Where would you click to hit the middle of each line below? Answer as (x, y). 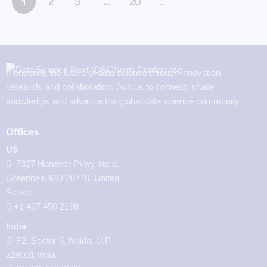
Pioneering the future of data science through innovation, (114, 73)
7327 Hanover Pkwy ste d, (68, 164)
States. (20, 193)
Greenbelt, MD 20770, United (63, 178)
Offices (22, 131)
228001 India (31, 255)
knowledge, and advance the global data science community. (124, 101)
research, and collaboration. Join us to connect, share (110, 87)
